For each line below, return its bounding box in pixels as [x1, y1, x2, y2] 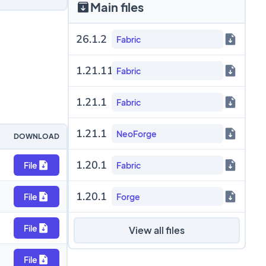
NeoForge [116, 128, 157, 139]
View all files [128, 224, 185, 236]
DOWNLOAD [13, 132, 59, 141]
